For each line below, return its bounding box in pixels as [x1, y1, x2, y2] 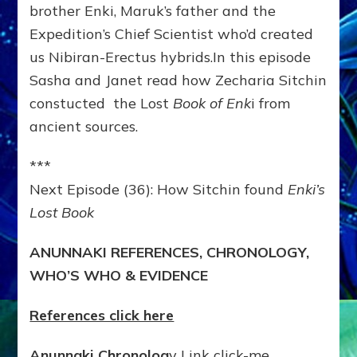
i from [251, 93, 291, 112]
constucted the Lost [29, 93, 170, 112]
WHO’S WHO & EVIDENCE [29, 265, 209, 284]
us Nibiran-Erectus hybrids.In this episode [29, 47, 312, 66]
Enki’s [288, 179, 326, 198]
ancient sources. [29, 116, 139, 135]
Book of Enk [169, 93, 252, 112]
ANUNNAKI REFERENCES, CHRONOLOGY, [29, 242, 310, 261]
